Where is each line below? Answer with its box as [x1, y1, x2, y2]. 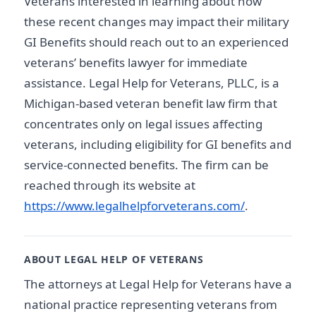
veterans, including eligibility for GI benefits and [24, 135, 291, 152]
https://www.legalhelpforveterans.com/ [24, 197, 245, 214]
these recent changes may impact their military [24, 13, 289, 30]
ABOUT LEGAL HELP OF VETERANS [24, 252, 204, 266]
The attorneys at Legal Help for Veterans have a [24, 275, 292, 292]
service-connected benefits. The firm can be [24, 156, 269, 173]
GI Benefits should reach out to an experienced [24, 33, 288, 50]
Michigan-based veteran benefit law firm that [24, 95, 277, 111]
